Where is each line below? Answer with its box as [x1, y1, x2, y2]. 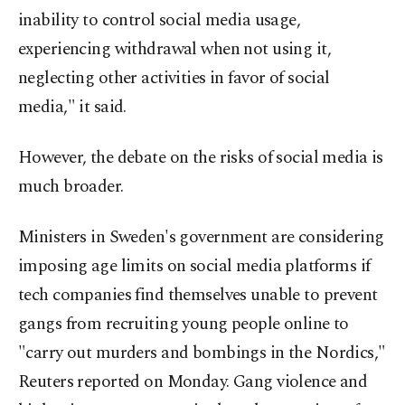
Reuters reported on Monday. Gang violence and [18, 369, 368, 396]
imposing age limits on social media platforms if [18, 253, 371, 280]
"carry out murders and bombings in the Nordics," [18, 340, 386, 367]
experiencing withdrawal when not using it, [18, 36, 332, 63]
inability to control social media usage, [18, 7, 301, 34]
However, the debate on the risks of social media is [18, 145, 383, 172]
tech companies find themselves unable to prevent [18, 282, 378, 309]
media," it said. [18, 94, 127, 121]
